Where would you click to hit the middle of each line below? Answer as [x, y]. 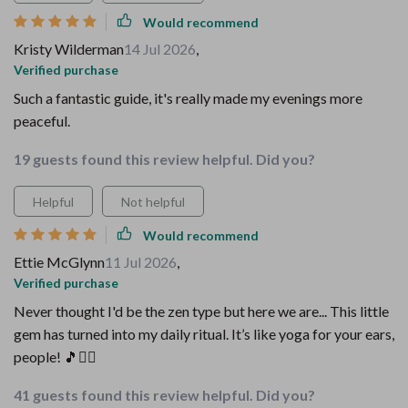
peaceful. [42, 121]
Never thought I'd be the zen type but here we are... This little [201, 311]
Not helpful [153, 202]
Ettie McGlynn [59, 262]
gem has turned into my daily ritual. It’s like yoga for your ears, [204, 334]
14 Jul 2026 [160, 49]
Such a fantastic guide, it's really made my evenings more [188, 98]
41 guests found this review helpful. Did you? [164, 395]
